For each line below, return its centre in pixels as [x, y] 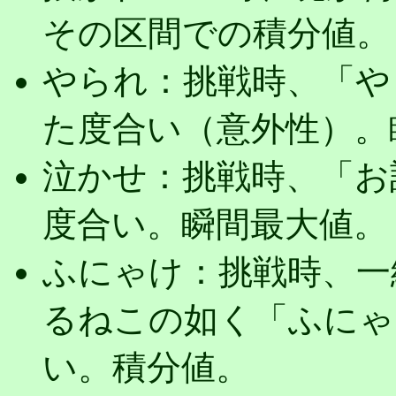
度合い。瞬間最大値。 [215, 224]
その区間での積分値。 [217, 33]
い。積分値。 [146, 367]
